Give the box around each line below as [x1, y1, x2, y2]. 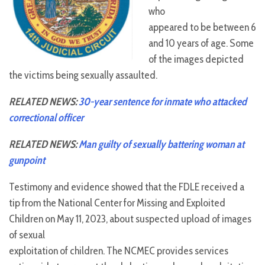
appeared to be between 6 [148, 21, 256, 34]
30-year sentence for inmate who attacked [77, 95, 247, 109]
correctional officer [9, 111, 83, 125]
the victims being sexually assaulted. [9, 69, 157, 82]
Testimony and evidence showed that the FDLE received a [9, 180, 244, 194]
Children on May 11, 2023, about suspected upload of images [9, 212, 251, 226]
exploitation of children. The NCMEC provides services [9, 244, 228, 258]
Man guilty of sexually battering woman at [77, 138, 244, 151]
